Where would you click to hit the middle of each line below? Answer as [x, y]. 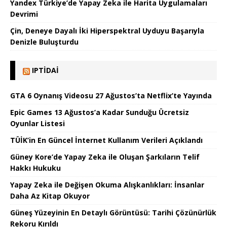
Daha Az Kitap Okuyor [50, 196]
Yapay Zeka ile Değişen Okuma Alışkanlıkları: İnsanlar [107, 185]
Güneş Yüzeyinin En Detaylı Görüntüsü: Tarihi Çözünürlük [113, 213]
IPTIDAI [45, 70]
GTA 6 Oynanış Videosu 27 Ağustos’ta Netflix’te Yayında [111, 96]
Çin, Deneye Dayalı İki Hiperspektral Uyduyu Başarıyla [107, 31]
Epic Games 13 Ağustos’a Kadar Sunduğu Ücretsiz [100, 112]
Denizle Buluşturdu [44, 42]
